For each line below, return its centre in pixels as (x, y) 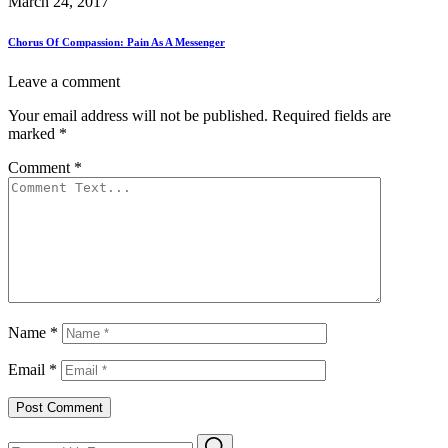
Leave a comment (64, 82)
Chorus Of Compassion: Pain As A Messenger (116, 42)
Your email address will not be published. (138, 116)
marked (33, 134)
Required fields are (331, 116)
